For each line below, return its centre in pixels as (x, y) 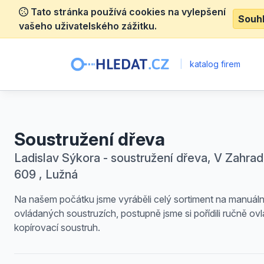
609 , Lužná (46, 174)
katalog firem (214, 64)
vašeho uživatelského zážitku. (88, 26)
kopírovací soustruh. (57, 227)
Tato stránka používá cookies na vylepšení (127, 12)
